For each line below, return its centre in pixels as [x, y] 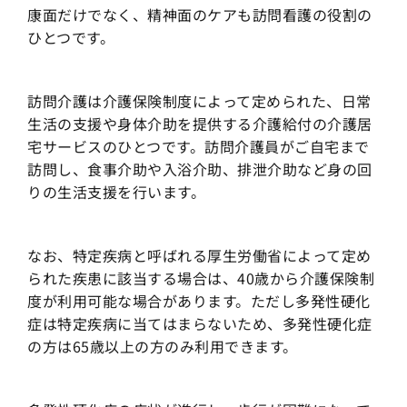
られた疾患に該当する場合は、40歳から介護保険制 [201, 278]
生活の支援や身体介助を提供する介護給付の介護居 [200, 124]
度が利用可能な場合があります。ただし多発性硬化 [199, 301]
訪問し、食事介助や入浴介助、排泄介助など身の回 [200, 169]
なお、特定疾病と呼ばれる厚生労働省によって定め [199, 256]
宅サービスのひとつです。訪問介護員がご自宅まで [199, 147]
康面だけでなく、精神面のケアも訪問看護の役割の [200, 15]
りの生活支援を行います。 [116, 192]
